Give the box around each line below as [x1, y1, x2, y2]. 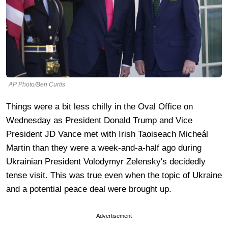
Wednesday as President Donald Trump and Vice [6, 115, 192, 125]
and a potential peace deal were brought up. [6, 184, 177, 194]
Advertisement [96, 212, 132, 219]
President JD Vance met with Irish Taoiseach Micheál [6, 129, 208, 139]
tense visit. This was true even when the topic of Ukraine [6, 170, 222, 180]
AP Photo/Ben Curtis [9, 80, 65, 88]
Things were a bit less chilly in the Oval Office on [6, 101, 193, 111]
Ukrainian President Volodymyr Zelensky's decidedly [6, 156, 206, 166]
